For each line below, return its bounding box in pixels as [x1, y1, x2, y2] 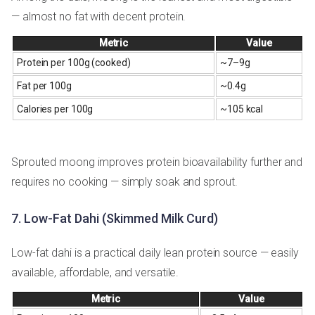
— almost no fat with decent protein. [11, 9, 186, 23]
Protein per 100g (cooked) [17, 56, 131, 68]
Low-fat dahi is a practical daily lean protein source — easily [11, 245, 299, 259]
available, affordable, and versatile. [11, 265, 179, 279]
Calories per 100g [17, 103, 94, 115]
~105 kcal [220, 103, 264, 115]
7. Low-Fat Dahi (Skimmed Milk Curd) [11, 210, 218, 226]
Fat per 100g [17, 79, 72, 91]
